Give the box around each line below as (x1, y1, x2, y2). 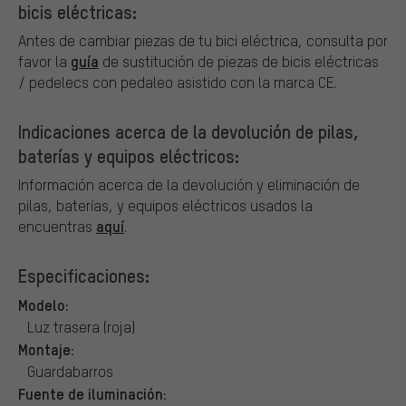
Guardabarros (27, 361, 113, 381)
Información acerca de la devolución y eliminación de (18, 174, 360, 194)
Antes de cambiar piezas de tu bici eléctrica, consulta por (18, 30, 388, 50)
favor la (18, 51, 71, 71)
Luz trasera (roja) (27, 316, 135, 336)
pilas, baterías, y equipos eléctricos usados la (18, 195, 313, 215)
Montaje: (18, 338, 74, 359)
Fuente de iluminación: (18, 382, 167, 403)
